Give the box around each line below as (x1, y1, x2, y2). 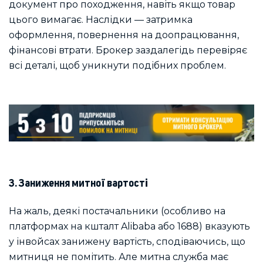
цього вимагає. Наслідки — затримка (9, 14, 193, 26)
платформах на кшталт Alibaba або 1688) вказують (9, 221, 250, 232)
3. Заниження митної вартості (9, 178, 148, 190)
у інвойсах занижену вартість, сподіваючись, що (9, 236, 245, 248)
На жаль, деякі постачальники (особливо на (9, 205, 225, 217)
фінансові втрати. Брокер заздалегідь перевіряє (9, 45, 247, 56)
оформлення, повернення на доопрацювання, (9, 29, 239, 41)
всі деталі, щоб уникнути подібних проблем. (9, 60, 226, 72)
